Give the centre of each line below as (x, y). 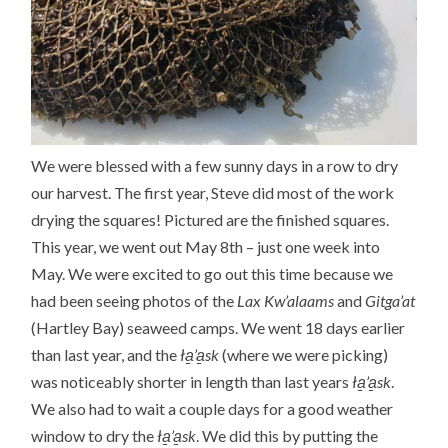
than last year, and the (106, 355)
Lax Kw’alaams (286, 301)
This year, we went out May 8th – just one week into (206, 247)
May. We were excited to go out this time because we (212, 274)
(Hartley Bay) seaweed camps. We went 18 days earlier (218, 328)
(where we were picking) (304, 355)
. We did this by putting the (287, 436)
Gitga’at (390, 301)
